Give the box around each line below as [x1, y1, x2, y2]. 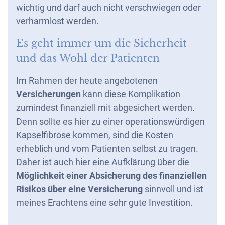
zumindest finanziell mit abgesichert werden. [16, 102, 195, 113]
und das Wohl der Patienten [16, 52, 160, 64]
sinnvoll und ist [143, 184, 203, 194]
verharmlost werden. [16, 16, 99, 26]
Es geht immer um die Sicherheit [16, 37, 187, 49]
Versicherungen [16, 89, 81, 99]
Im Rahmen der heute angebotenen [16, 75, 158, 86]
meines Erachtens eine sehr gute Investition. [16, 197, 193, 208]
